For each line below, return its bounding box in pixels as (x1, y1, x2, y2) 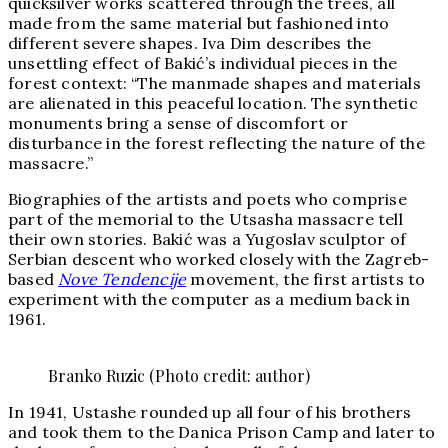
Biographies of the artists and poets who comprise (8, 189, 407, 210)
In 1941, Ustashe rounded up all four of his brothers (8, 402, 412, 423)
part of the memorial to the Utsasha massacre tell (8, 209, 403, 230)
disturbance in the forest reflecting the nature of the (8, 133, 425, 154)
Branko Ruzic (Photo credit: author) (48, 365, 310, 387)
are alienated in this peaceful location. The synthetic (8, 93, 418, 114)
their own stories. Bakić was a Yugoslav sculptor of (8, 229, 407, 250)
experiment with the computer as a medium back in (8, 289, 411, 310)
